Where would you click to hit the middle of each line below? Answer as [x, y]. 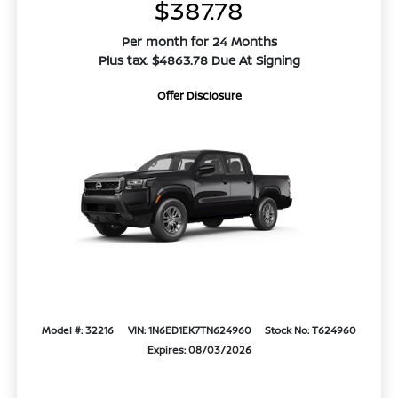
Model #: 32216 [78, 330]
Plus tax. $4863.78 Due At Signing [199, 60]
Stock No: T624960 [310, 330]
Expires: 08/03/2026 [199, 350]
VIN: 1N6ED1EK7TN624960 [189, 330]
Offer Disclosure [199, 96]
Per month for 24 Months [199, 42]
